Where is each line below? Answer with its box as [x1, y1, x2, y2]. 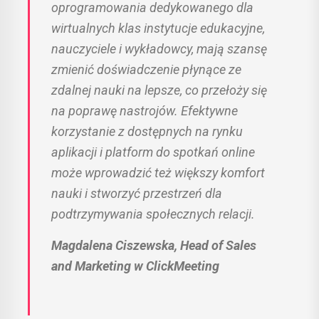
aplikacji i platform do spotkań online [51, 144, 255, 159]
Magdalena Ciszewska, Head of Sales [51, 237, 256, 253]
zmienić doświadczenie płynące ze [51, 61, 241, 77]
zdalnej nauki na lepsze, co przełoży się [51, 82, 267, 98]
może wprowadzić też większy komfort [51, 164, 265, 180]
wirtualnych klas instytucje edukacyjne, [51, 20, 265, 36]
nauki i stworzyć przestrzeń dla [51, 185, 222, 201]
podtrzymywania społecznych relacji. [51, 206, 255, 221]
